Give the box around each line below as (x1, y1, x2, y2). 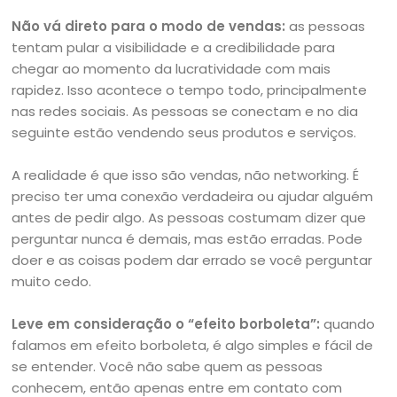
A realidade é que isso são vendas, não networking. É (12, 166, 360, 184)
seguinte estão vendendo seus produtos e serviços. (12, 123, 357, 142)
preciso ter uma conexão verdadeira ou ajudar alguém (12, 187, 374, 206)
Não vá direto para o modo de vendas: (12, 17, 290, 35)
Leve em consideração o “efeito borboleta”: (12, 315, 324, 333)
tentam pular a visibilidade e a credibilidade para (12, 38, 336, 57)
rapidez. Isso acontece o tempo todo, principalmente (12, 81, 368, 99)
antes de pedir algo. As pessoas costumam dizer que (12, 208, 367, 227)
